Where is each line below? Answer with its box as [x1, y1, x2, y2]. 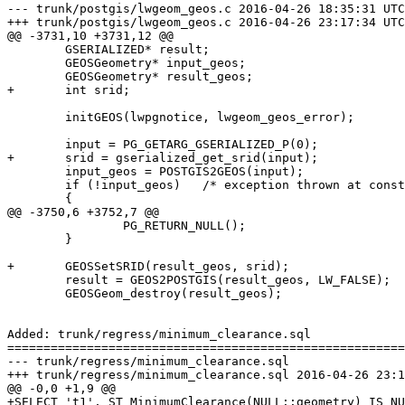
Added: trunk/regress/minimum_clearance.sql [7, 327, 311, 342]
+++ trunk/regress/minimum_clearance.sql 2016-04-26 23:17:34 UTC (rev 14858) [7, 368, 289, 382]
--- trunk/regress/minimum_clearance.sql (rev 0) [7, 354, 289, 369]
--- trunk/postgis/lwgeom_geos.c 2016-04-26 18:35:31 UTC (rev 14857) [7, 2, 231, 16]
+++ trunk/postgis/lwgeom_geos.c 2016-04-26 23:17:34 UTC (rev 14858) [7, 15, 231, 30]
